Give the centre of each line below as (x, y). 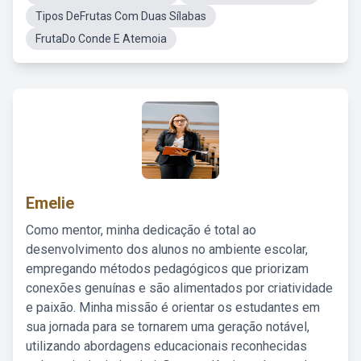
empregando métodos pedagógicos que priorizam (167, 269)
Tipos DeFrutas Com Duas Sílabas (121, 16)
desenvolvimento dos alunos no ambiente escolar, (167, 249)
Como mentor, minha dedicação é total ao (141, 230)
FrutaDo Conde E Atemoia (101, 39)
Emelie (50, 203)
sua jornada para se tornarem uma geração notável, (168, 327)
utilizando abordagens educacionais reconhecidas (166, 346)
